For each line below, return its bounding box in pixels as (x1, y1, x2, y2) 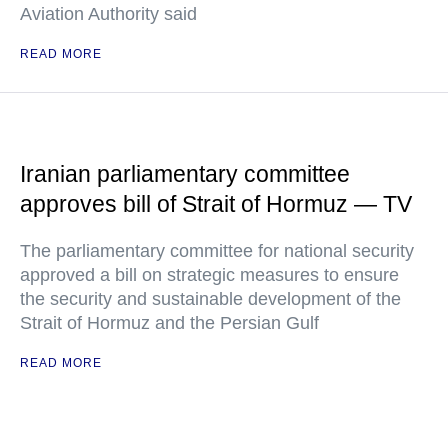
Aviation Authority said (20, 4, 197, 24)
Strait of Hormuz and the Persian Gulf (20, 313, 319, 333)
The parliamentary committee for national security (20, 241, 414, 261)
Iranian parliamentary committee (20, 161, 350, 187)
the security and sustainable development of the (20, 289, 401, 309)
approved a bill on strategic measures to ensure (20, 265, 399, 285)
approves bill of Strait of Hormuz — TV (20, 191, 412, 217)
